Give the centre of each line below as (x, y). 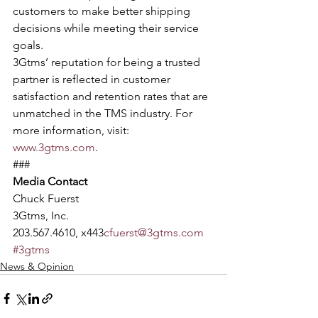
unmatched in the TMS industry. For (103, 113)
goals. (28, 45)
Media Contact (50, 181)
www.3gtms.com (54, 147)
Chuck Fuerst (47, 198)
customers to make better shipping (103, 11)
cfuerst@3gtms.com (154, 232)
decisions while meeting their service (107, 28)
